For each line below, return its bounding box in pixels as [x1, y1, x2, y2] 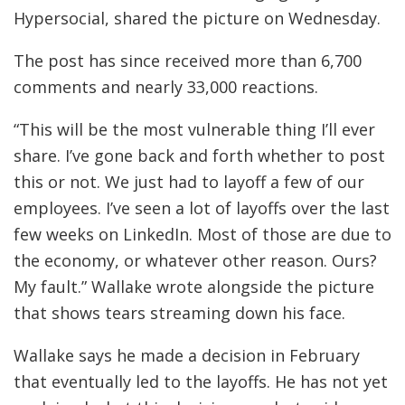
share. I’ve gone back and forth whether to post [14, 144, 385, 166]
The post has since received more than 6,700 [14, 49, 362, 71]
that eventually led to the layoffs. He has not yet [14, 370, 388, 392]
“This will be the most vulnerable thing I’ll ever [14, 118, 375, 140]
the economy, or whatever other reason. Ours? [14, 249, 377, 271]
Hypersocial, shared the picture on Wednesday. [14, 6, 381, 29]
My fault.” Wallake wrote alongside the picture [14, 275, 374, 297]
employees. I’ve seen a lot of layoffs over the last [14, 196, 390, 219]
